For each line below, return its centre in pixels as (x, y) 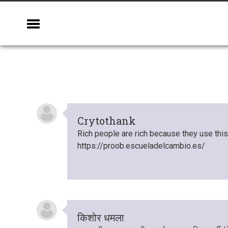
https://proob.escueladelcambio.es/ (141, 146)
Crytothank (107, 121)
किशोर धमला (101, 217)
